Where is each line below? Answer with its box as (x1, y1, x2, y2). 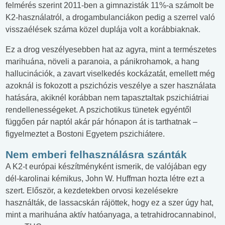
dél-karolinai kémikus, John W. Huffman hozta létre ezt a (6, 174, 204, 183)
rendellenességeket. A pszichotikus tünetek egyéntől (6, 105, 191, 115)
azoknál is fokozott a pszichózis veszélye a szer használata (6, 81, 216, 90)
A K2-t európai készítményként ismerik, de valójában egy (6, 162, 206, 171)
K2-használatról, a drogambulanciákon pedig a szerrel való (6, 13, 215, 22)
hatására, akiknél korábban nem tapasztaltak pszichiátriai (6, 93, 209, 102)
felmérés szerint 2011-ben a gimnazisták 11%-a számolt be (6, 1, 214, 10)
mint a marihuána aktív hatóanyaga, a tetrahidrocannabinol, (6, 210, 216, 219)
